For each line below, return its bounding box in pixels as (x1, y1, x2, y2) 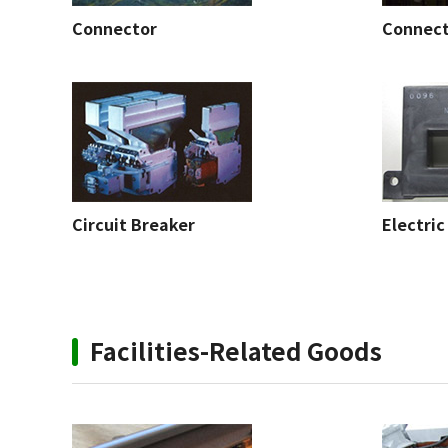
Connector (72, 16, 157, 40)
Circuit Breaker (72, 212, 195, 236)
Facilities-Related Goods (90, 333, 382, 368)
